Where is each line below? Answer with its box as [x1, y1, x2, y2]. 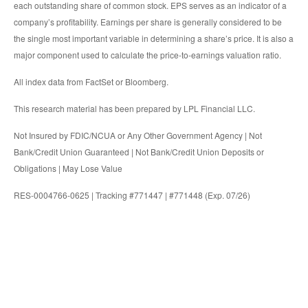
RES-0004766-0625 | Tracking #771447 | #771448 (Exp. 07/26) [14, 189, 250, 201]
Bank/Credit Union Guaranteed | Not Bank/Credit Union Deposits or [14, 146, 264, 158]
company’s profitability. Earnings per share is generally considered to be [14, 16, 282, 28]
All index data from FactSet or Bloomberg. [14, 76, 168, 88]
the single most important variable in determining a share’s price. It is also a [14, 32, 294, 45]
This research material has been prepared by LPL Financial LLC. [14, 102, 255, 115]
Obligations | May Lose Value [14, 162, 122, 175]
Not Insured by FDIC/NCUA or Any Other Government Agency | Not [14, 129, 262, 142]
